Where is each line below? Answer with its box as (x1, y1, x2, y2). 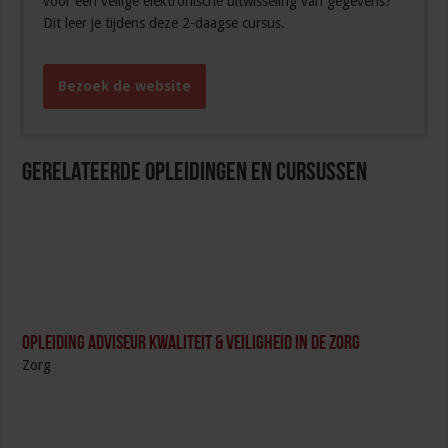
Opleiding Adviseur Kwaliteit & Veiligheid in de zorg (22, 334, 361, 355)
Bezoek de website (58, 78, 192, 95)
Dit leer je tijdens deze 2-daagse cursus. (43, 15, 286, 32)
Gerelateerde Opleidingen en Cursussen (22, 160, 368, 188)
